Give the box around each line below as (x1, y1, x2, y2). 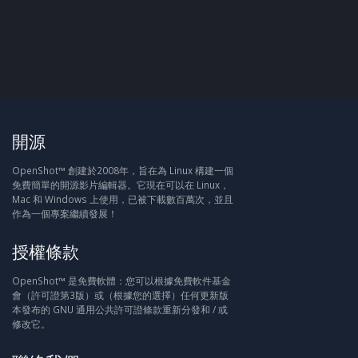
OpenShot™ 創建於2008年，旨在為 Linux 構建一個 (12, 163, 233, 177)
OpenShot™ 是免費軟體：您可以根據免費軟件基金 (12, 273, 231, 287)
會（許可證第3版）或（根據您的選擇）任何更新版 (12, 288, 229, 301)
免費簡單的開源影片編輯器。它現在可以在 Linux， (12, 177, 229, 191)
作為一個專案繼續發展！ (12, 206, 117, 220)
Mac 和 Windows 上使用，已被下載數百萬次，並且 (12, 192, 233, 205)
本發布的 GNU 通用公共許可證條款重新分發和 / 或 (12, 302, 228, 316)
